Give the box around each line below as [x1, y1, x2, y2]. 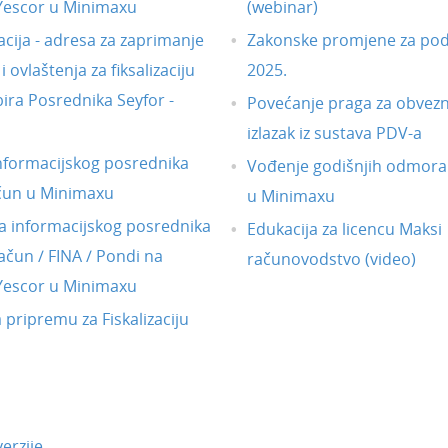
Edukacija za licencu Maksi [246, 218, 442, 241]
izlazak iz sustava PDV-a [246, 122, 422, 145]
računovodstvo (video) [246, 248, 416, 271]
